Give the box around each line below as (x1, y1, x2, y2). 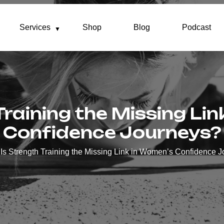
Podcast (182, 23, 211, 31)
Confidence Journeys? (2, 122, 221, 142)
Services (19, 23, 50, 31)
